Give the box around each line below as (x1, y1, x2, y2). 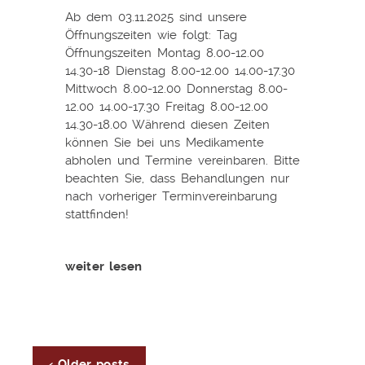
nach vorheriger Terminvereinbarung (65, 188, 277, 204)
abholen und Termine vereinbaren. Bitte (65, 152, 300, 168)
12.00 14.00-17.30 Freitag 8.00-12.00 (65, 99, 268, 114)
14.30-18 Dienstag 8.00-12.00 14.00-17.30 (65, 63, 295, 78)
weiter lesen (65, 258, 143, 274)
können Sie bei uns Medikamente (65, 134, 264, 150)
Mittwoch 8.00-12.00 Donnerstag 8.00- (65, 81, 288, 96)
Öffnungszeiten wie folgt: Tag (65, 27, 237, 42)
